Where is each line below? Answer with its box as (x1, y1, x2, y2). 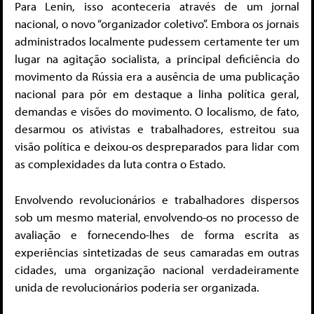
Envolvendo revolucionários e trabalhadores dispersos (15, 191, 299, 207)
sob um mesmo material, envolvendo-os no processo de (15, 209, 299, 224)
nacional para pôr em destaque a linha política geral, (15, 86, 299, 102)
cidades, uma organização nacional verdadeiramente (15, 261, 299, 277)
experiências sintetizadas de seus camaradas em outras (15, 244, 299, 259)
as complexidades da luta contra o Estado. (15, 156, 226, 172)
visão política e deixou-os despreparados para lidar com (15, 139, 299, 154)
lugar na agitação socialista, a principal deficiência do (15, 51, 299, 67)
